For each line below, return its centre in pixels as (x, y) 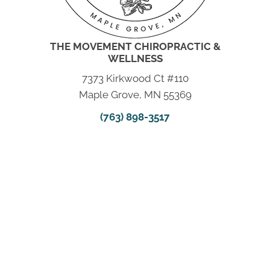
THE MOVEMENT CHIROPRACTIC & (135, 46)
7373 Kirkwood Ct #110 (135, 78)
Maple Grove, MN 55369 (135, 94)
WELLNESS (135, 58)
